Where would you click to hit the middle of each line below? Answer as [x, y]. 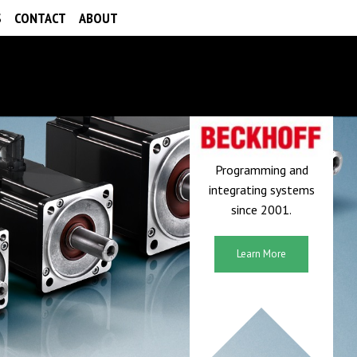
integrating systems [261, 189]
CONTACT [40, 18]
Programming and [261, 169]
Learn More [261, 253]
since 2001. [261, 209]
